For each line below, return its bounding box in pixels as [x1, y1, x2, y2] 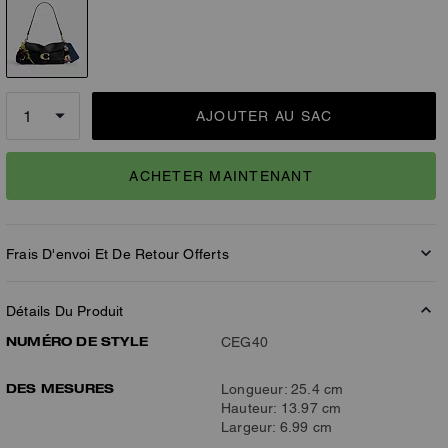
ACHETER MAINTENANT [129, 167, 313, 184]
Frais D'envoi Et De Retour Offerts [6, 246, 229, 262]
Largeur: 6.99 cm [221, 419, 333, 435]
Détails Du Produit [6, 303, 124, 319]
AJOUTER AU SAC [195, 108, 333, 124]
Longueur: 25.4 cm [221, 381, 344, 397]
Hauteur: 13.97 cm [221, 400, 342, 416]
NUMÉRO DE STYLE [6, 333, 148, 349]
